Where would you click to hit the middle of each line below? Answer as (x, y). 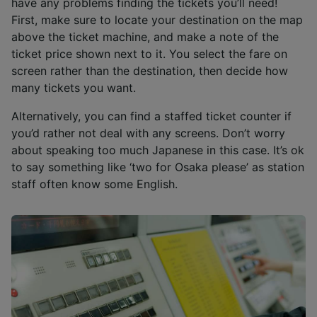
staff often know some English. (94, 184)
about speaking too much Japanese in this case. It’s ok (158, 150)
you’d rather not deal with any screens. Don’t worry (148, 133)
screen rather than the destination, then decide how (150, 70)
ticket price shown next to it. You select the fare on (149, 53)
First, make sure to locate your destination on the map (157, 19)
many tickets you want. (74, 87)
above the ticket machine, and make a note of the (145, 36)
